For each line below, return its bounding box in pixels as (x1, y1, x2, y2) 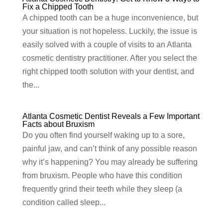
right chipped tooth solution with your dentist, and (22, 67, 194, 76)
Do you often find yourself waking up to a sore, (22, 131, 185, 140)
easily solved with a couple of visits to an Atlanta (22, 40, 192, 49)
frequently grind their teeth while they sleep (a (22, 185, 182, 194)
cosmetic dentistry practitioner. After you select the (22, 54, 197, 63)
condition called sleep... (22, 198, 106, 207)
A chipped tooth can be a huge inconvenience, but (22, 13, 198, 22)
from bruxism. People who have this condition (22, 171, 182, 180)
